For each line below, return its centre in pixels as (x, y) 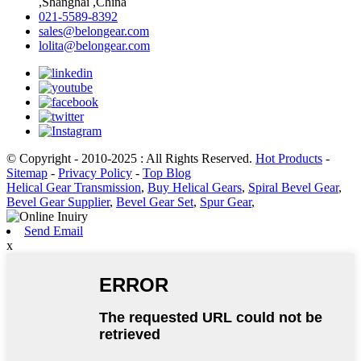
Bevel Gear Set (155, 202)
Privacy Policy (95, 173)
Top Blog (167, 173)
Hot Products (289, 159)
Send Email (54, 231)
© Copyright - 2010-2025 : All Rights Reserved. (131, 159)
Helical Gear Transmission (74, 188)
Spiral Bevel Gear (293, 188)
